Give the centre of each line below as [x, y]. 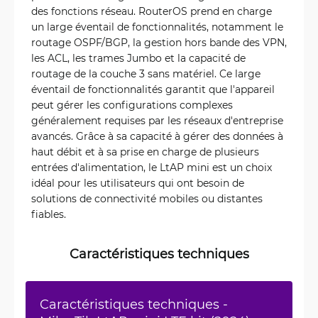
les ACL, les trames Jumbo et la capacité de [138, 58]
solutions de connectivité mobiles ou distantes [147, 199]
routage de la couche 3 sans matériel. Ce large [146, 74]
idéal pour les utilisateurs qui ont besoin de [138, 183]
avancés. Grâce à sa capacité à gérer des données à [157, 136]
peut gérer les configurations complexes [132, 105]
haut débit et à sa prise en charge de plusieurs [145, 152]
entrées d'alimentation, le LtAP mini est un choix [152, 168]
